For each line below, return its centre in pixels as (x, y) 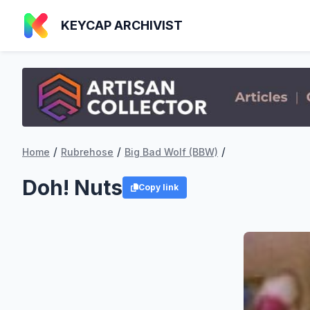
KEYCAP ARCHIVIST (122, 25)
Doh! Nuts (72, 188)
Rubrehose (87, 152)
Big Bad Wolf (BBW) (171, 152)
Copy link (158, 188)
